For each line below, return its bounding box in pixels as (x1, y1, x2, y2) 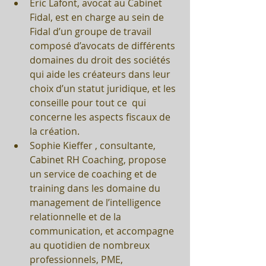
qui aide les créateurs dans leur (30, 68, 173, 81)
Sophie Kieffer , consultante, (30, 139, 158, 153)
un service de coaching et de (30, 167, 159, 181)
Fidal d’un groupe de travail (30, 25, 154, 39)
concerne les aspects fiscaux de (30, 110, 173, 124)
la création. (30, 125, 84, 138)
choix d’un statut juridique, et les (30, 82, 178, 96)
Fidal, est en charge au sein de (30, 11, 166, 24)
